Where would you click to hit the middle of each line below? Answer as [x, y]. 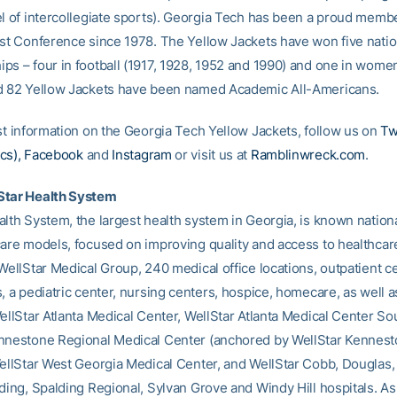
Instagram [142, 155]
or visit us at [211, 155]
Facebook [54, 155]
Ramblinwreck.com [308, 155]
